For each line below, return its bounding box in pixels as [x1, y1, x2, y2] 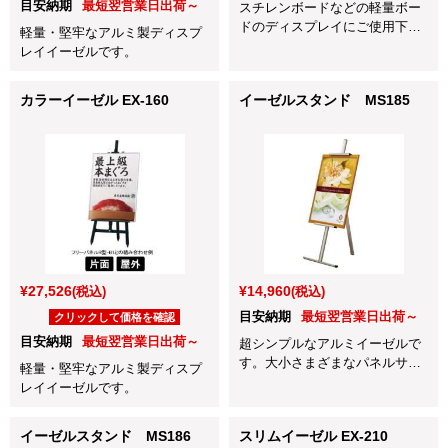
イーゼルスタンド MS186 [20, 427, 191, 444]
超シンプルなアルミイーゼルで [239, 335, 421, 351]
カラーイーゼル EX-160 [20, 91, 169, 108]
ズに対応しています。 [239, 373, 369, 389]
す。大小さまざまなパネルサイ [239, 354, 421, 370]
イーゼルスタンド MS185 [239, 91, 410, 108]
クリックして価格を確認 [54, 310, 175, 323]
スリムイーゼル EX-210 [239, 427, 388, 444]
